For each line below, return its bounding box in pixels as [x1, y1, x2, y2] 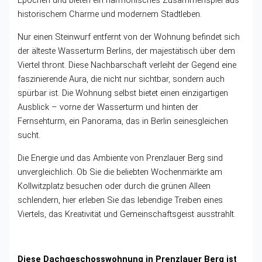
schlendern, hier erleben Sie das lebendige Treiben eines [18, 194, 223, 205]
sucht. [18, 130, 41, 140]
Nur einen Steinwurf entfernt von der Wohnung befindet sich [18, 32, 240, 42]
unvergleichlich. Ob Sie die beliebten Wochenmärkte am [18, 166, 223, 177]
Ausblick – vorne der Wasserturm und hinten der [18, 102, 199, 112]
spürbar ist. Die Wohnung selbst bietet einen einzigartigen [18, 88, 229, 98]
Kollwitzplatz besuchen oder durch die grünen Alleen [18, 180, 211, 191]
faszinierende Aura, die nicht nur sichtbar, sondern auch [18, 74, 225, 84]
